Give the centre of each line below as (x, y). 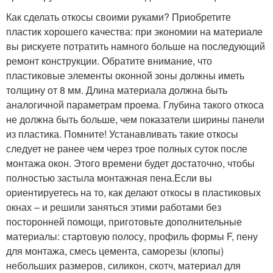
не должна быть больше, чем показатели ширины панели (135, 119)
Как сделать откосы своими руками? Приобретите (119, 17)
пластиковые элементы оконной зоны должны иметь (125, 75)
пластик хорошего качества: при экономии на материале (134, 31)
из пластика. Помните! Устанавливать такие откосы (122, 134)
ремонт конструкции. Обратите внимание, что (109, 61)
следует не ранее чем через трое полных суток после (127, 148)
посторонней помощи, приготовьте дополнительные (124, 222)
